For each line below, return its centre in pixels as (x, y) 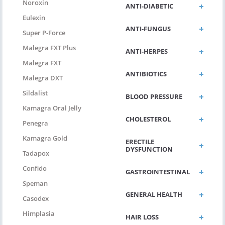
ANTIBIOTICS (146, 74)
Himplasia (39, 214)
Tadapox (36, 153)
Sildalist (35, 93)
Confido (35, 168)
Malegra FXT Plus (49, 48)
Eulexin (34, 18)
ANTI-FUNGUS (148, 29)
